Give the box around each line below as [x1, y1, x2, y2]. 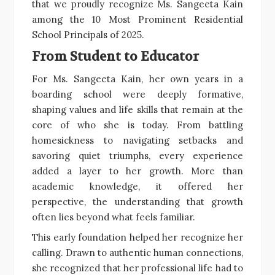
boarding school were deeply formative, [32, 88, 243, 100]
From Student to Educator [32, 48, 199, 65]
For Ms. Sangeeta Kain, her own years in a [32, 72, 243, 85]
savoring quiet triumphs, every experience [32, 149, 243, 161]
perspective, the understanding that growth [32, 195, 243, 207]
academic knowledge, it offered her [32, 180, 243, 192]
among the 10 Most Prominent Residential [32, 13, 243, 25]
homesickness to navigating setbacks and [32, 134, 243, 146]
